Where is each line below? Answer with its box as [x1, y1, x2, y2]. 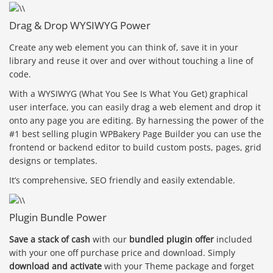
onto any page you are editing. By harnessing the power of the [9, 114, 264, 126]
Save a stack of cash [9, 233, 90, 245]
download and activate [9, 260, 102, 272]
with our [90, 233, 129, 245]
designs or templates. [9, 154, 97, 166]
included [214, 233, 252, 245]
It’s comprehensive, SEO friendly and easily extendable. [9, 174, 235, 186]
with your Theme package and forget [102, 260, 254, 272]
